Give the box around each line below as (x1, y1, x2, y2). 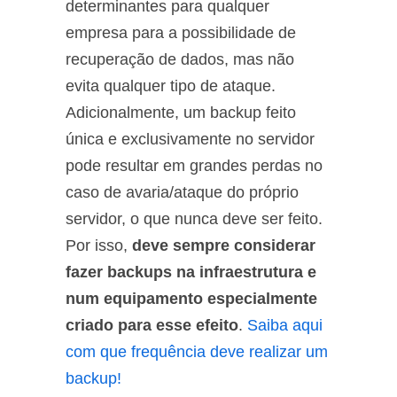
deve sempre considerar (128, 236, 315, 254)
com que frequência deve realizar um (66, 342, 328, 361)
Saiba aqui (247, 315, 323, 334)
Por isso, (66, 236, 128, 254)
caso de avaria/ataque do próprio (66, 183, 299, 201)
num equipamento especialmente (66, 289, 317, 307)
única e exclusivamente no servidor (66, 129, 315, 148)
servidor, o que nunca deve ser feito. (66, 209, 323, 228)
